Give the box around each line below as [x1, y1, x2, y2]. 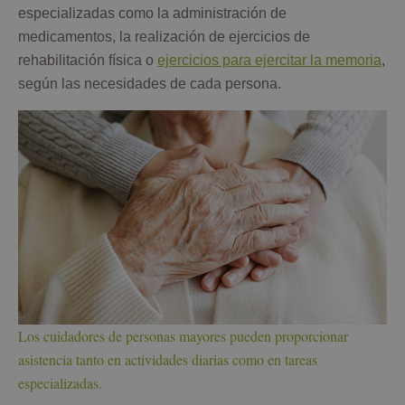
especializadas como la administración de [18, 5, 287, 22]
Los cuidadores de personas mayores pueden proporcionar [18, 326, 348, 346]
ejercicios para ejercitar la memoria [157, 52, 381, 69]
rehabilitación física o [18, 52, 157, 69]
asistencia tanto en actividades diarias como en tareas [18, 350, 317, 370]
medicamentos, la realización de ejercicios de [18, 29, 310, 45]
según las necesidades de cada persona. [18, 76, 281, 92]
